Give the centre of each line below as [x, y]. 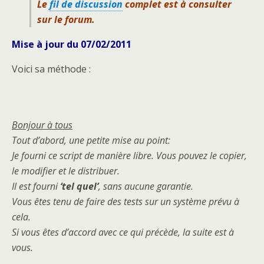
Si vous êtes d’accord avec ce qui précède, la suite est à [123, 232]
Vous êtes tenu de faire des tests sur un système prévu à [126, 202]
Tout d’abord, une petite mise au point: [91, 140]
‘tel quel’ [79, 186]
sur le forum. [66, 19]
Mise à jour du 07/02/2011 [72, 44]
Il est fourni [36, 186]
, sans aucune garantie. [146, 186]
